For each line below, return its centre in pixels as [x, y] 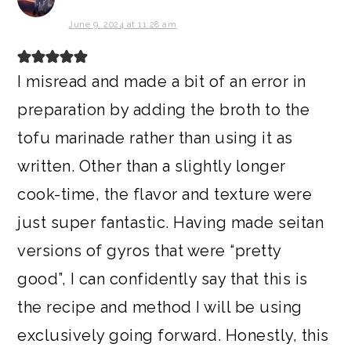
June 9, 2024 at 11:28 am [123, 24]
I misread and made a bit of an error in [162, 81]
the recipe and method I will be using [160, 307]
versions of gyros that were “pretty [149, 250]
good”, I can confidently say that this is [163, 279]
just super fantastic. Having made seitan [171, 222]
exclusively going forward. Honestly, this [173, 335]
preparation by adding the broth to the [164, 109]
